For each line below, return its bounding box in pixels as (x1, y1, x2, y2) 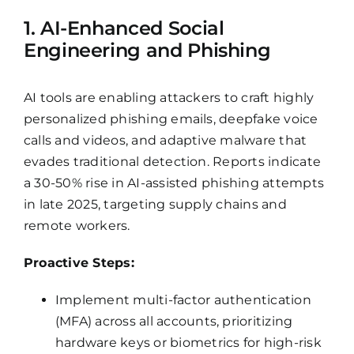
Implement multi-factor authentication (55, 292, 311, 308)
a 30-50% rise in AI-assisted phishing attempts (23, 175, 325, 191)
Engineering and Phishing (23, 39, 271, 62)
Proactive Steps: (23, 255, 134, 271)
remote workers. (23, 218, 130, 234)
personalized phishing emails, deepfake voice (23, 111, 318, 127)
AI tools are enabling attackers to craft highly (23, 90, 314, 106)
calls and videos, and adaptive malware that (23, 133, 307, 149)
